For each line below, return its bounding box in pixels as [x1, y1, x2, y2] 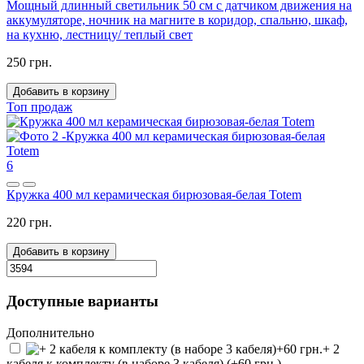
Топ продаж [6, 100, 72, 115]
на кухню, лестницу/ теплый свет [6, 28, 193, 42]
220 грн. [6, 215, 52, 230]
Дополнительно [6, 325, 94, 340]
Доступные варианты [6, 292, 158, 310]
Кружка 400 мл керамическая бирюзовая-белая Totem [6, 188, 301, 202]
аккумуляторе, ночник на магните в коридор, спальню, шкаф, [6, 13, 348, 28]
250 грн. [6, 55, 52, 70]
